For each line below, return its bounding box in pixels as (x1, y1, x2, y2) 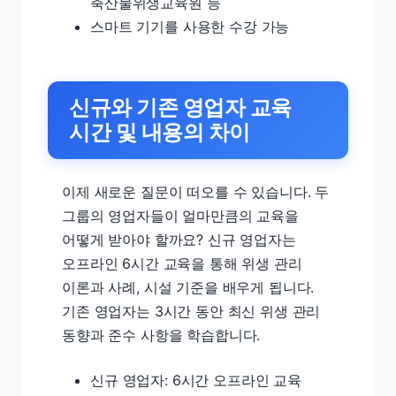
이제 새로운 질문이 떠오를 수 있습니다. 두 (62, 183, 330, 201)
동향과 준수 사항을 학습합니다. (62, 326, 261, 344)
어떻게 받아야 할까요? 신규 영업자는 (62, 231, 296, 248)
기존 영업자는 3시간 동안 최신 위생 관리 (62, 302, 321, 320)
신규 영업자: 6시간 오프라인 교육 (90, 371, 301, 389)
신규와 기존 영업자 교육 (69, 95, 292, 120)
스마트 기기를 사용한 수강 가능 (90, 18, 290, 35)
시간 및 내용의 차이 (69, 119, 250, 145)
